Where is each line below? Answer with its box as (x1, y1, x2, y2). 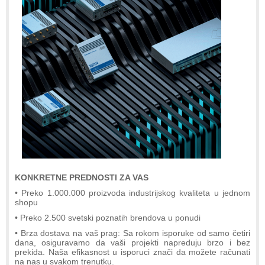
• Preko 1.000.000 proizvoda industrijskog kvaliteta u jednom (15, 188, 250, 198)
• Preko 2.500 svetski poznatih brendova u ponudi (15, 212, 201, 222)
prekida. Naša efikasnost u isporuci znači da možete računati (15, 247, 250, 257)
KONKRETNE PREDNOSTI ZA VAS (15, 172, 148, 182)
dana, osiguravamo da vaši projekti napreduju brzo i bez (15, 237, 250, 247)
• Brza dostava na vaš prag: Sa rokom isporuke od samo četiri (15, 228, 250, 238)
